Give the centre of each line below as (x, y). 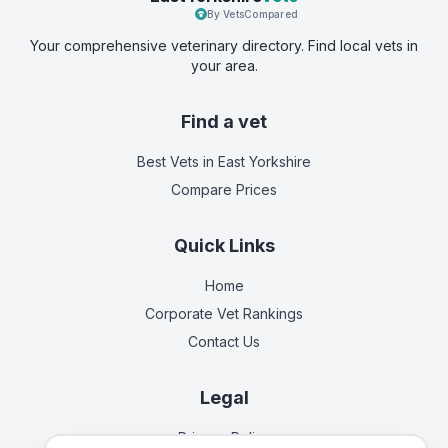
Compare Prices (224, 189)
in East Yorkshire (255, 161)
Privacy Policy (224, 437)
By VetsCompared (252, 14)
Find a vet (224, 121)
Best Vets (168, 161)
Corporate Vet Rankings (224, 313)
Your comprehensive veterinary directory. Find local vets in (224, 45)
